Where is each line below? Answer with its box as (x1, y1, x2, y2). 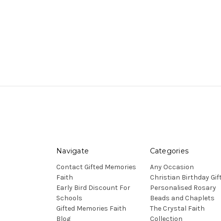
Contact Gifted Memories (56, 162, 136, 171)
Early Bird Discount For (56, 183, 130, 192)
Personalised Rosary (149, 183, 216, 192)
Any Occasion (149, 162, 194, 171)
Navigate (56, 146, 89, 155)
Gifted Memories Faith (56, 204, 126, 213)
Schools (56, 193, 82, 202)
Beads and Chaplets (149, 193, 215, 202)
